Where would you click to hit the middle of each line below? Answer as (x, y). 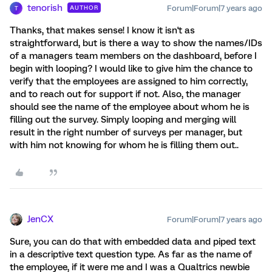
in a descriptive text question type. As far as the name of (131, 254)
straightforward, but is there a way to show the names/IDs (136, 43)
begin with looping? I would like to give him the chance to (131, 69)
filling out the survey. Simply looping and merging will (123, 120)
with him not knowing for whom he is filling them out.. (124, 145)
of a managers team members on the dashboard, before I (133, 56)
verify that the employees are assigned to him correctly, (129, 81)
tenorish (45, 8)
